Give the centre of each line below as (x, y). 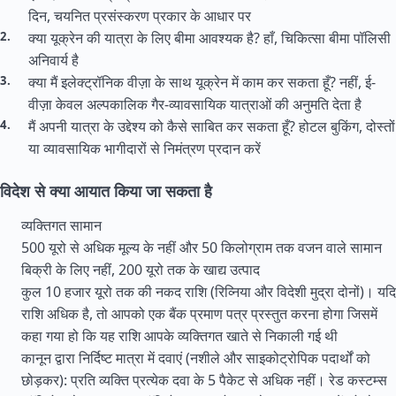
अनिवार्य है (53, 60)
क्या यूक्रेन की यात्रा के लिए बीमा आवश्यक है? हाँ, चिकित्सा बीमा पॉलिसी (209, 38)
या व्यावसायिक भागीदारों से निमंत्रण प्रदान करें (145, 148)
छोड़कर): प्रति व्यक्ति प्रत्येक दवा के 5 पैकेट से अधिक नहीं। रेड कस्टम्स (204, 380)
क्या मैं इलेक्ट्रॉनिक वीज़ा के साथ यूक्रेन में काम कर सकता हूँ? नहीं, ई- (202, 82)
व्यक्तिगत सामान (61, 225)
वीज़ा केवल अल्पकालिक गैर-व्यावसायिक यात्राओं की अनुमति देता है (195, 104)
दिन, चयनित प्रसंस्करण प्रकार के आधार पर (140, 16)
